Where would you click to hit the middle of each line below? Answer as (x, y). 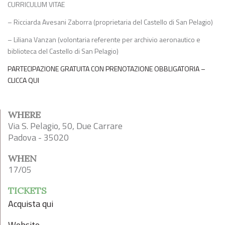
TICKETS (27, 191)
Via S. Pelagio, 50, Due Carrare (65, 126)
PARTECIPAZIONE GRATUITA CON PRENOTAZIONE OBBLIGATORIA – (106, 69)
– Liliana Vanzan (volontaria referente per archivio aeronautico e (104, 39)
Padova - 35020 (38, 137)
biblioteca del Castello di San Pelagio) (63, 51)
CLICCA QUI (23, 80)
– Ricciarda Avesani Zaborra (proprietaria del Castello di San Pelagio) (110, 22)
